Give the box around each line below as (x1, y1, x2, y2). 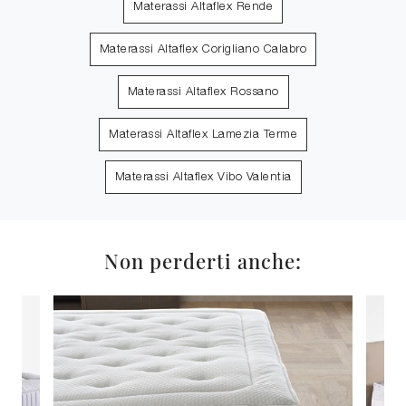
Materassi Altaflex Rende (133, 2, 273, 13)
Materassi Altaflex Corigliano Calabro (99, 44, 307, 55)
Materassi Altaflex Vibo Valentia (114, 172, 292, 183)
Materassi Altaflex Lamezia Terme (109, 130, 297, 140)
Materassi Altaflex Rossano (127, 87, 279, 98)
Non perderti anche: (104, 247, 302, 275)
